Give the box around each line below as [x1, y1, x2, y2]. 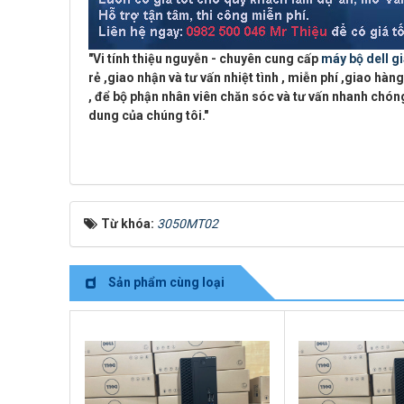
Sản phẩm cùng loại [106, 275, 225, 289]
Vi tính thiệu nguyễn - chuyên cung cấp [93, 51, 321, 66]
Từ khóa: [101, 216, 157, 231]
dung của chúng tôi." [88, 108, 208, 123]
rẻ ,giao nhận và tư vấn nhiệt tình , [88, 70, 288, 85]
